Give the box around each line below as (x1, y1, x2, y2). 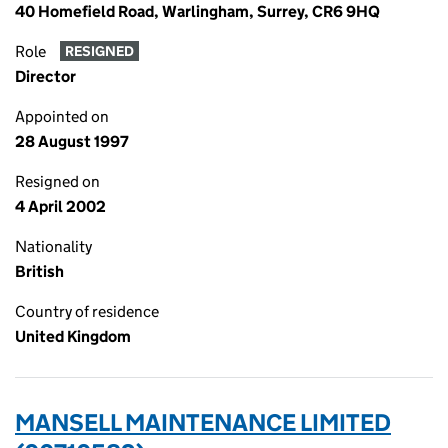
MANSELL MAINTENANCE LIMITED (15, 408, 391, 437)
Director (15, 67, 76, 86)
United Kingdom (15, 327, 131, 346)
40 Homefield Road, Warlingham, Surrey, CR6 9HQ (15, 2, 380, 21)
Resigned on (15, 172, 100, 191)
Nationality (15, 237, 92, 256)
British (15, 262, 64, 281)
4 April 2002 (15, 197, 106, 216)
